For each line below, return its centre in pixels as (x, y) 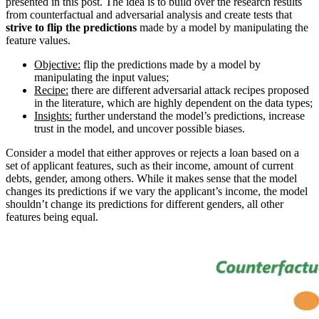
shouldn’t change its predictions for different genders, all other (145, 204)
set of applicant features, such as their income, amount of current (150, 166)
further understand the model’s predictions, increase (188, 116)
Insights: (53, 116)
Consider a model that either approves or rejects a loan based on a (152, 153)
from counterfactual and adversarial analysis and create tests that (149, 15)
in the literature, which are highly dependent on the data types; (173, 103)
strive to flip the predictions (71, 28)
